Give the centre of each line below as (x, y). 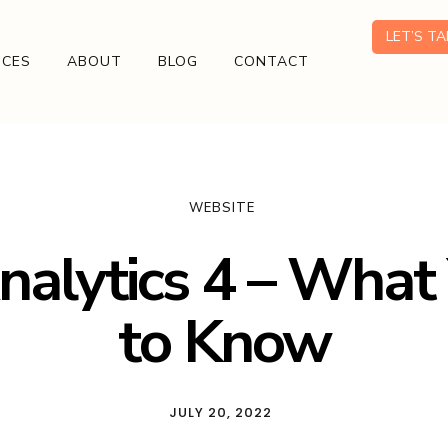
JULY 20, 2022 (220, 412)
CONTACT (272, 61)
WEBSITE (222, 208)
